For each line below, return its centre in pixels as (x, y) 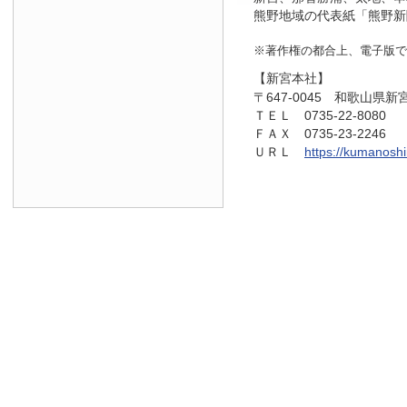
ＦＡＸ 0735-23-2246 (320, 134)
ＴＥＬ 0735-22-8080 (320, 116)
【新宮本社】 (292, 79)
